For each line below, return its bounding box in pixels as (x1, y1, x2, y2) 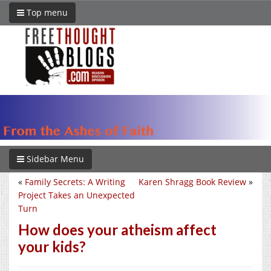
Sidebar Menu (24, 152, 84, 165)
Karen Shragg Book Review (139, 175, 246, 188)
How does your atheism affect (18, 220, 217, 238)
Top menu (24, 7, 68, 18)
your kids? (18, 237, 86, 255)
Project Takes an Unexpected (18, 189, 135, 201)
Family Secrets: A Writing (25, 175, 125, 188)
